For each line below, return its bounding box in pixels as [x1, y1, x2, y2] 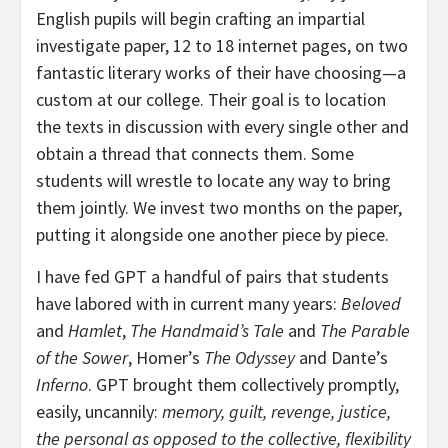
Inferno [36, 373, 88, 397]
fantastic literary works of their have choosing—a [36, 61, 406, 85]
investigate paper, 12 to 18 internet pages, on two [36, 34, 408, 58]
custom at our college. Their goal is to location [36, 88, 386, 112]
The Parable [320, 319, 410, 343]
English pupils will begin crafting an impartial [36, 7, 365, 31]
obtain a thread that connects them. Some [36, 142, 354, 166]
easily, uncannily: [36, 400, 162, 424]
